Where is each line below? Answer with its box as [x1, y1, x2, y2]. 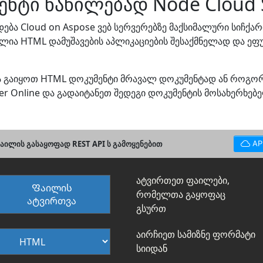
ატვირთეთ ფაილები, [136, 174, 230, 187]
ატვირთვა [27, 194, 76, 208]
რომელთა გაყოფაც [136, 188, 225, 201]
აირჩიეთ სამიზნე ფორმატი [136, 228, 255, 241]
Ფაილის [31, 181, 72, 195]
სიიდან [136, 242, 167, 255]
